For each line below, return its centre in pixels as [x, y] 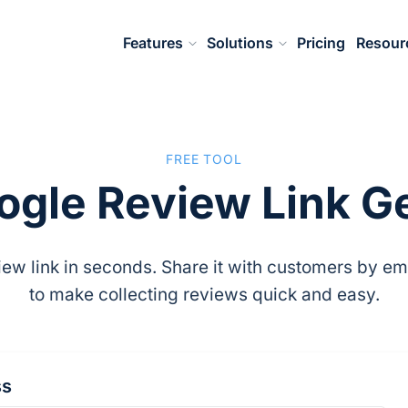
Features [153, 43]
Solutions [240, 43]
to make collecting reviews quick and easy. [204, 294]
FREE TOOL [204, 159]
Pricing [321, 43]
